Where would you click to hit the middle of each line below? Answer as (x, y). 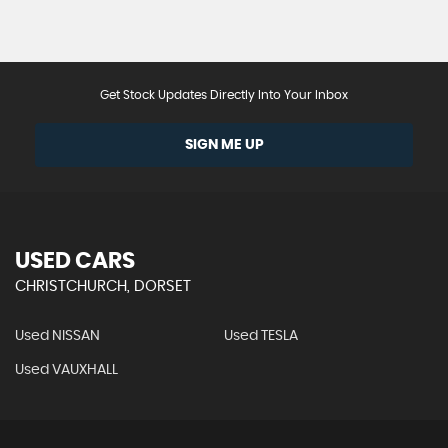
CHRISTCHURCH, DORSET (103, 287)
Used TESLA (260, 336)
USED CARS (75, 261)
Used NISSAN (57, 336)
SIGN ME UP (224, 145)
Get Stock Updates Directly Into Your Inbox (224, 95)
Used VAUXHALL (66, 370)
